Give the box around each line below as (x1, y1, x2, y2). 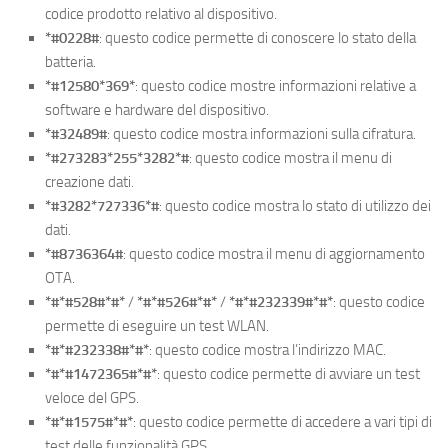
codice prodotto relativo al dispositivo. (45, 4, 277, 23)
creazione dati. (45, 172, 134, 191)
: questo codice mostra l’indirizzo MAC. (149, 340, 386, 359)
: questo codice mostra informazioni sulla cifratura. (107, 124, 416, 143)
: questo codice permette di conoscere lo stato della (99, 28, 416, 47)
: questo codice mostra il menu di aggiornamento (123, 244, 425, 263)
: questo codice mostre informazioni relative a (135, 76, 416, 95)
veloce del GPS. (45, 388, 139, 407)
